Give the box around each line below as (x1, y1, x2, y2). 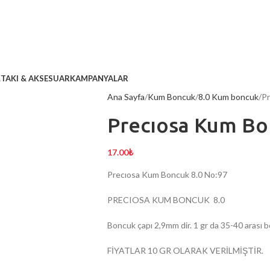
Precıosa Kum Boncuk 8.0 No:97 (107, 169, 227, 180)
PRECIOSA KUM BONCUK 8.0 (107, 195, 225, 205)
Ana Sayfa (107, 92, 145, 102)
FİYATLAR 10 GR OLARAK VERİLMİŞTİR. (107, 245, 263, 256)
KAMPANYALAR (70, 73, 128, 83)
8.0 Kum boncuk (198, 92, 259, 102)
